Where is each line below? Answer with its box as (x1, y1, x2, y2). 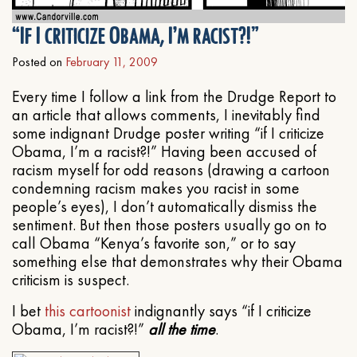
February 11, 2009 (65, 53, 158, 70)
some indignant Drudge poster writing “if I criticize (12, 123, 324, 143)
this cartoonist (45, 300, 131, 321)
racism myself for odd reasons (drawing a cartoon (12, 159, 330, 180)
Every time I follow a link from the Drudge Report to (12, 86, 336, 107)
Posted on (12, 53, 65, 70)
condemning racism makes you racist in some (12, 178, 300, 198)
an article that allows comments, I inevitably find (12, 104, 320, 125)
